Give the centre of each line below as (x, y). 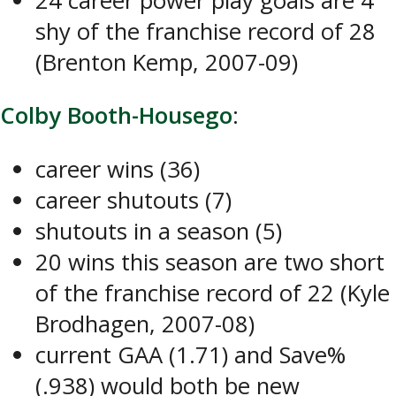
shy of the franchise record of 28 (206, 31)
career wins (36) (118, 169)
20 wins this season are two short (210, 262)
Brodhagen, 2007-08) (145, 324)
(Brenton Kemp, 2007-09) (167, 62)
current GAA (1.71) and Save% (190, 355)
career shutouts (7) (133, 200)
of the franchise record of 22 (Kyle (213, 293)
